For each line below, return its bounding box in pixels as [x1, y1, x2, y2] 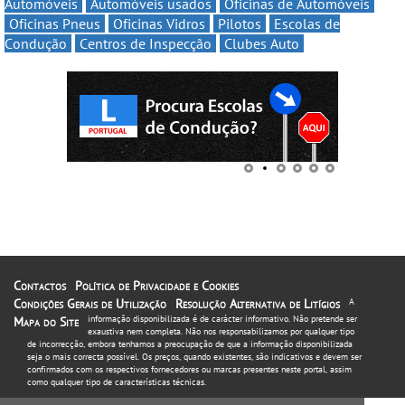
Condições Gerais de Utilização [14, 296, 166, 313]
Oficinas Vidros [113, 14, 205, 33]
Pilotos [218, 14, 261, 33]
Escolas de [274, 14, 340, 33]
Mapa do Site [14, 314, 79, 331]
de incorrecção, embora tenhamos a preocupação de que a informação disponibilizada [27, 338, 353, 351]
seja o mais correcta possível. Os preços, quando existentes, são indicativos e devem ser [27, 351, 362, 363]
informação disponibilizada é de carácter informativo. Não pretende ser [88, 313, 357, 325]
